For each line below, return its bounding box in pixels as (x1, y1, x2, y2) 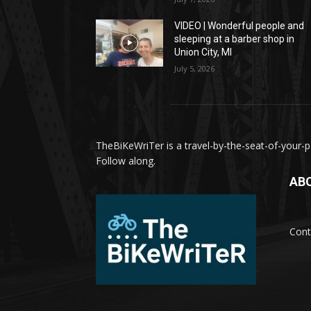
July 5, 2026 (174, 63, 215, 74)
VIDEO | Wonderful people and (174, 20, 305, 32)
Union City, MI (174, 47, 233, 58)
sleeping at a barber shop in (174, 33, 295, 45)
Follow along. (96, 154, 155, 168)
